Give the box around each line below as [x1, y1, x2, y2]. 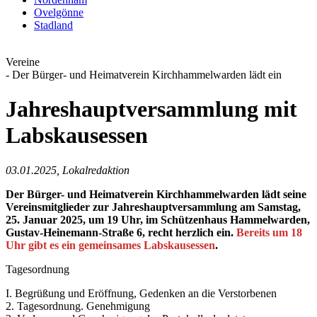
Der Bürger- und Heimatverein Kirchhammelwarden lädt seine [6, 188, 306, 200]
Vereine [6, 56, 40, 68]
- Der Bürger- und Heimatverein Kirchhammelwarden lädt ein [6, 69, 282, 81]
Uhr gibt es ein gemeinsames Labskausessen [6, 238, 215, 251]
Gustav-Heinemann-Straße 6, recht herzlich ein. [6, 226, 236, 238]
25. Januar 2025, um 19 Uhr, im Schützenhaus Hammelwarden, [6, 213, 310, 226]
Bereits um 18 [236, 226, 302, 238]
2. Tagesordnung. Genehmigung [6, 299, 150, 312]
